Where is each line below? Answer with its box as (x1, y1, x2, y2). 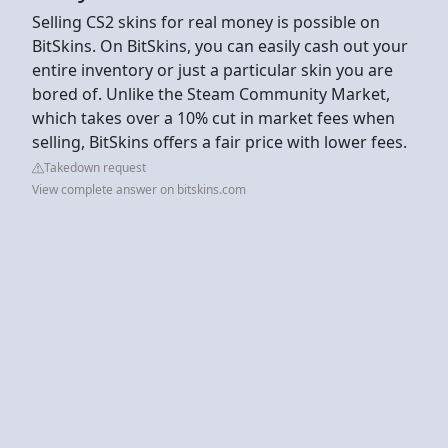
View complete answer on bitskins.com (32, 180, 246, 198)
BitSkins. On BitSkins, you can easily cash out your (32, 34, 408, 57)
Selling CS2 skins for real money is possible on (32, 10, 380, 33)
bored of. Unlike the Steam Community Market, (32, 82, 390, 105)
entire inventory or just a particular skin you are (32, 58, 393, 81)
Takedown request (44, 158, 146, 176)
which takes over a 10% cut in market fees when (32, 106, 395, 129)
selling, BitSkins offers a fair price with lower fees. (32, 130, 407, 153)
